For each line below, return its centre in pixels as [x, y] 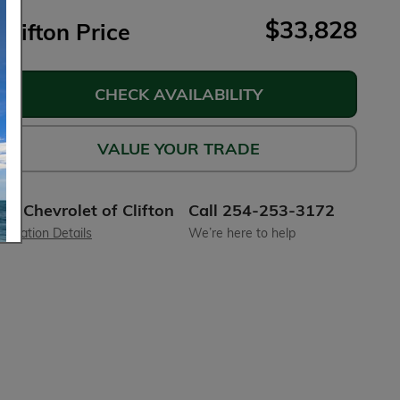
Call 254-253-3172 [262, 210]
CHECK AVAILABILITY [179, 94]
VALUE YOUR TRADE [179, 148]
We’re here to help [242, 232]
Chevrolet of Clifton [99, 210]
